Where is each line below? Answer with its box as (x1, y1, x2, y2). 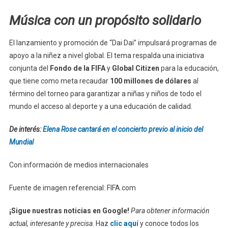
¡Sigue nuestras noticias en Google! (9, 206, 129, 215)
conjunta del (9, 64, 50, 72)
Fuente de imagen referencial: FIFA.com (9, 183, 136, 192)
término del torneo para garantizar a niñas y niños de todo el (9, 89, 202, 98)
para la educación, (160, 64, 219, 72)
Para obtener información (130, 206, 210, 215)
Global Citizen (111, 64, 161, 72)
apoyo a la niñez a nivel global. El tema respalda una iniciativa (9, 51, 204, 60)
